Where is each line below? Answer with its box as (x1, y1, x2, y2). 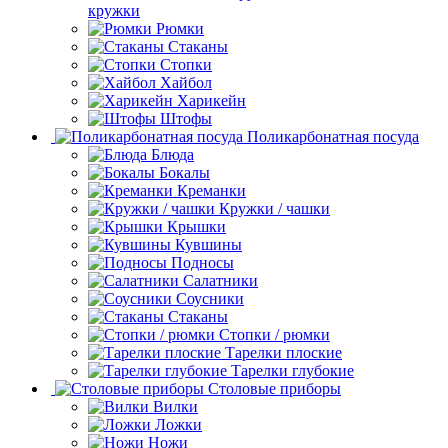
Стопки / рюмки (219, 325, 330, 343)
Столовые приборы (208, 379, 341, 397)
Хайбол (160, 73, 212, 91)
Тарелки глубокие (231, 361, 354, 379)
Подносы (171, 253, 234, 271)
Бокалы (159, 163, 210, 181)
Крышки (167, 217, 226, 235)
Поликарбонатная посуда (247, 127, 419, 145)
